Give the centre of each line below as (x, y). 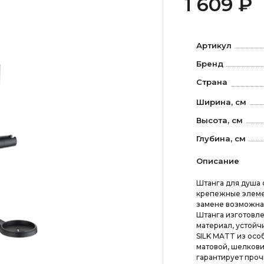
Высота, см (219, 120)
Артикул (214, 45)
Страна (212, 82)
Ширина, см (221, 102)
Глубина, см (221, 138)
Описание (217, 161)
